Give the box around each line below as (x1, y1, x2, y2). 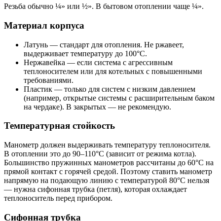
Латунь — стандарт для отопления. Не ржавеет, (24, 40, 184, 49)
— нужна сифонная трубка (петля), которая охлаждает (4, 185, 187, 194)
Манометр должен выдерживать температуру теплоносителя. (4, 141, 211, 149)
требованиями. (24, 75, 74, 84)
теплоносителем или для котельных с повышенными (24, 67, 202, 75)
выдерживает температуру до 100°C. (24, 49, 147, 58)
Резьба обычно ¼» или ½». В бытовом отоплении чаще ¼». (4, 2, 204, 11)
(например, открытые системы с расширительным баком (24, 93, 215, 102)
